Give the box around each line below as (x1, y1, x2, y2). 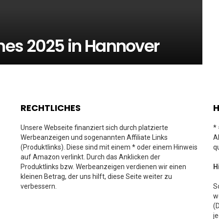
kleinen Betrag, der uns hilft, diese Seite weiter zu (21, 173, 172, 180)
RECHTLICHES (21, 102, 81, 114)
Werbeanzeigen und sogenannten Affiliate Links (21, 133, 168, 141)
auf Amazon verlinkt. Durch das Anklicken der (21, 153, 160, 161)
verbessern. (21, 182, 57, 190)
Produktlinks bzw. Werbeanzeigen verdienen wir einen (21, 163, 186, 171)
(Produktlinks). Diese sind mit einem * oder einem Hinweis (21, 143, 197, 151)
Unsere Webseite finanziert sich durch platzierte (21, 124, 168, 131)
